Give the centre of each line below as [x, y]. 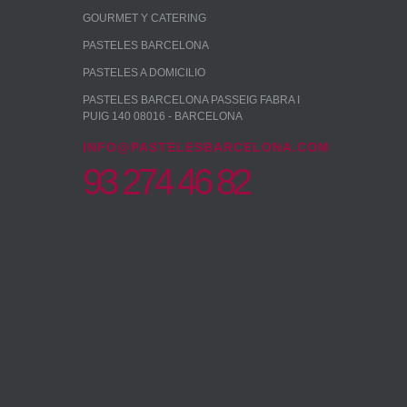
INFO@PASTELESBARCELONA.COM [206, 147]
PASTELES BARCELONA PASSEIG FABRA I [191, 100]
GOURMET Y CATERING [144, 18]
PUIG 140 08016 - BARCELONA [163, 116]
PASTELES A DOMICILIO [144, 73]
